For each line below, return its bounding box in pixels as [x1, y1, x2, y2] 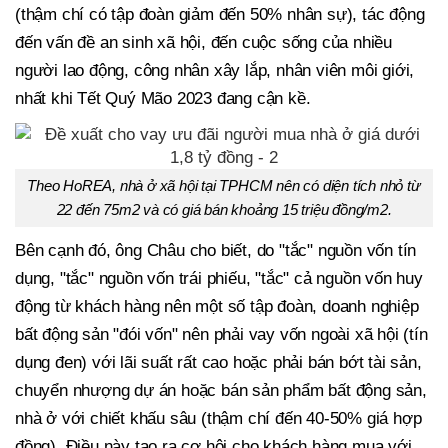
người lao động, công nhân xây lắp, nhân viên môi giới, [15, 61, 415, 81]
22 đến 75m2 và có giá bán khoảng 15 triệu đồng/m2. [56, 201, 392, 219]
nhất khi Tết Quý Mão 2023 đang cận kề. [15, 89, 311, 109]
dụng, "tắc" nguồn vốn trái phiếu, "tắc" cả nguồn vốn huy [15, 269, 423, 289]
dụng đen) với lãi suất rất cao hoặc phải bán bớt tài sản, [15, 353, 422, 373]
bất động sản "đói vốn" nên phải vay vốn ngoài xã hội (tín [15, 325, 428, 345]
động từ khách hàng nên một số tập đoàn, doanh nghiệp [15, 297, 419, 317]
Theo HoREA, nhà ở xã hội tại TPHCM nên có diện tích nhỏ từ [27, 177, 421, 195]
